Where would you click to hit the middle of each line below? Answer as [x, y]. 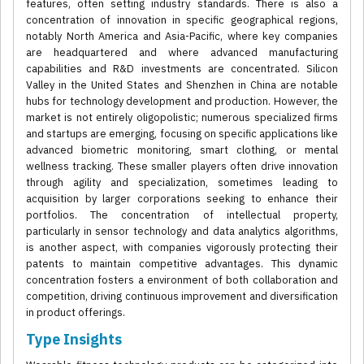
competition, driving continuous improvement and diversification [182, 297]
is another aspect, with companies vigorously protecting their [182, 248]
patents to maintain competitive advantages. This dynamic [182, 264]
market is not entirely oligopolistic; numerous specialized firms [182, 118]
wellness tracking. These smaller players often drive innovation [182, 167]
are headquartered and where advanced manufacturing [182, 53]
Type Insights [74, 340]
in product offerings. [76, 313]
